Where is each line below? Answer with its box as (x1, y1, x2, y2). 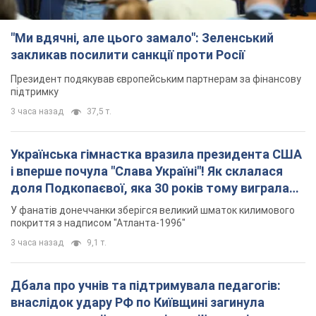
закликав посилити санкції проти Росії (11, 47, 245, 63)
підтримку (11, 86, 59, 98)
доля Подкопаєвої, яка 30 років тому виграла (11, 181, 289, 196)
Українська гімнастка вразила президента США (11, 147, 302, 162)
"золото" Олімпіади (11, 197, 129, 213)
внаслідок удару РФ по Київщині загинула (11, 295, 265, 310)
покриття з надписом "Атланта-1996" (11, 217, 186, 229)
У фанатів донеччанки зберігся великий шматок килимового (11, 205, 295, 217)
